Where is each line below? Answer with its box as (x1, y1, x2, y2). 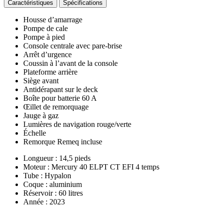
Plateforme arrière (23, 67, 77, 76)
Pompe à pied (23, 32, 65, 41)
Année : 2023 (23, 197, 65, 206)
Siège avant (23, 76, 59, 85)
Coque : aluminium (23, 180, 82, 188)
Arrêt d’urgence (23, 50, 72, 59)
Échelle (23, 128, 46, 137)
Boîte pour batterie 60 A (23, 93, 97, 102)
